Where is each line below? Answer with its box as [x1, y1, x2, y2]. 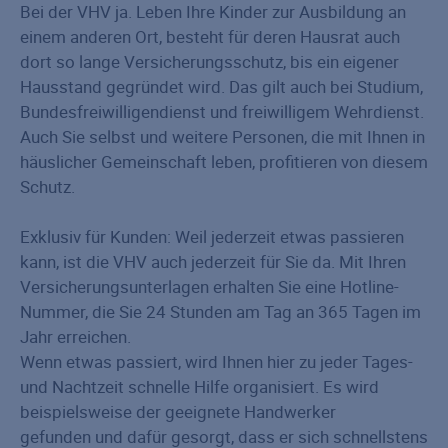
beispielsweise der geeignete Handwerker [20, 400, 336, 423]
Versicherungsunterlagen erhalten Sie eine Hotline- [20, 275, 399, 298]
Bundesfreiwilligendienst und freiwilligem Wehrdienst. [20, 100, 424, 123]
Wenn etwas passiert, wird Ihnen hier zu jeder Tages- [20, 350, 413, 373]
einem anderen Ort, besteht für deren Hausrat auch [20, 25, 400, 48]
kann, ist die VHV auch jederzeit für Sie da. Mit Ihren [20, 250, 406, 273]
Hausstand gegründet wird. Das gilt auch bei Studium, [20, 75, 423, 98]
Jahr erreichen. [20, 325, 131, 348]
